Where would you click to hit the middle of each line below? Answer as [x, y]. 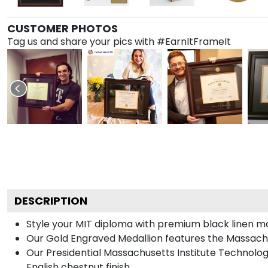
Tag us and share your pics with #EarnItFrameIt [119, 41]
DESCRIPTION [51, 200]
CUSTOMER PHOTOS [63, 28]
